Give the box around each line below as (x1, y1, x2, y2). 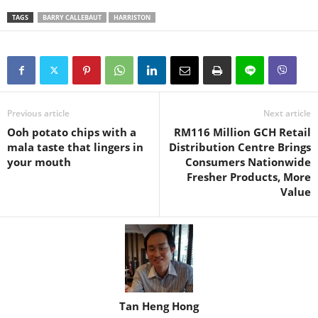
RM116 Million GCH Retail (174, 125, 311, 140)
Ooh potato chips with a (7, 125, 136, 140)
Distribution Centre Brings (169, 140, 311, 155)
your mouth (7, 155, 71, 170)
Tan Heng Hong (119, 299, 199, 314)
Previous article (7, 107, 70, 120)
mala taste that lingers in (7, 140, 143, 155)
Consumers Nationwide (185, 155, 311, 170)
